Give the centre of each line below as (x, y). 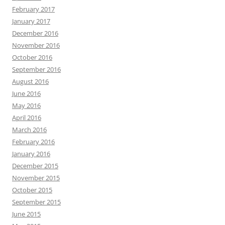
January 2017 (31, 21)
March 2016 (29, 129)
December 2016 (35, 33)
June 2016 (26, 93)
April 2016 (27, 117)
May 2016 (26, 105)
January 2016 (31, 153)
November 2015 (36, 178)
